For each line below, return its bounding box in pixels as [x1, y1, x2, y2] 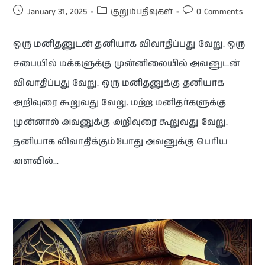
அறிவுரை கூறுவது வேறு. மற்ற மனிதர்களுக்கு [13, 96, 227, 109]
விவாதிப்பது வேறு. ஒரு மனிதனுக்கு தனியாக [13, 77, 224, 90]
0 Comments [196, 6, 243, 18]
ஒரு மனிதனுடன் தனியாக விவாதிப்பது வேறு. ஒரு [13, 38, 245, 51]
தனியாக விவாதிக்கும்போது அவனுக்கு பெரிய [13, 135, 228, 148]
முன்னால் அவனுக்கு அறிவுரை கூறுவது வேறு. [13, 116, 228, 129]
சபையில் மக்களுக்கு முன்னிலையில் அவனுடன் [13, 57, 240, 70]
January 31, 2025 [27, 6, 88, 18]
